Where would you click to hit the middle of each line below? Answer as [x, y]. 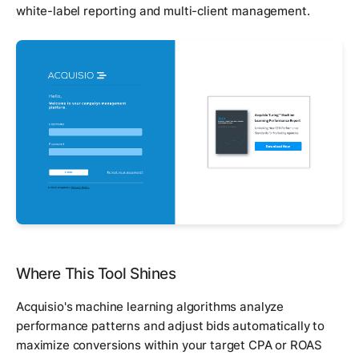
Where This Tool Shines [96, 273]
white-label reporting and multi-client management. [163, 11]
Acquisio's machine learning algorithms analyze [150, 306]
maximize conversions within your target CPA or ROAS [169, 345]
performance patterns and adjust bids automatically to [171, 325]
